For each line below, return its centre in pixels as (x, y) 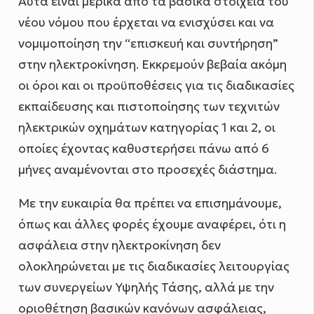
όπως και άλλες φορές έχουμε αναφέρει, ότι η (152, 225)
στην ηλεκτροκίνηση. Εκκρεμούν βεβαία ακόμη (153, 65)
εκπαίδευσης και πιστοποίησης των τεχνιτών (149, 107)
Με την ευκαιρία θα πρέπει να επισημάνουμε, (150, 204)
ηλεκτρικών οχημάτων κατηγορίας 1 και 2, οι (147, 128)
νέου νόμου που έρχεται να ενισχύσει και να (146, 23)
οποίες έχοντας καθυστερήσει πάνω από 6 (144, 149)
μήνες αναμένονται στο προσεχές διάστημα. (148, 170)
